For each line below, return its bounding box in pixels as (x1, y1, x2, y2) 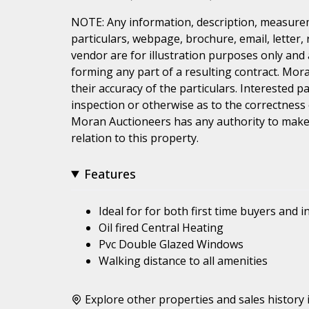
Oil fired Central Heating (99, 219, 223, 235)
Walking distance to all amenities (99, 252, 268, 268)
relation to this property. (71, 130, 199, 146)
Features (84, 165, 137, 182)
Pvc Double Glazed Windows (99, 236, 243, 252)
